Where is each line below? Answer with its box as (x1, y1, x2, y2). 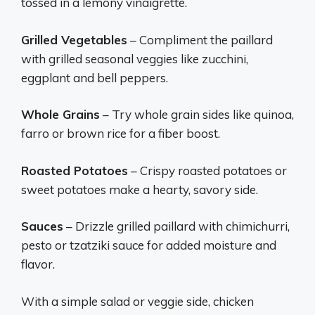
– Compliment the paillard (127, 32, 273, 47)
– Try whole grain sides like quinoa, (100, 107, 294, 122)
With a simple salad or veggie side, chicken (21, 293, 254, 309)
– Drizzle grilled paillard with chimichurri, (63, 219, 290, 233)
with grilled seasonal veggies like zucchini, (21, 51, 248, 66)
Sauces (21, 219, 63, 233)
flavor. (21, 257, 55, 271)
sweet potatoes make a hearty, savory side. (21, 181, 258, 197)
